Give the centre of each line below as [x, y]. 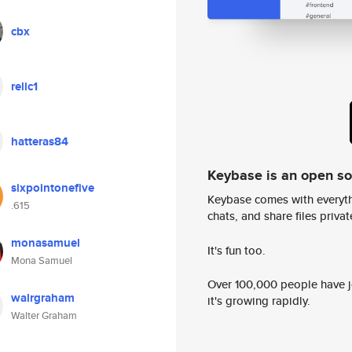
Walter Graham [44, 315]
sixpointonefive [53, 188]
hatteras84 [40, 141]
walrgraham [43, 298]
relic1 [24, 86]
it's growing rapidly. [259, 301]
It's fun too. [236, 250]
